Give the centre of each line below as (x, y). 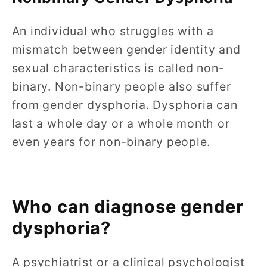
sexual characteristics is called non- (118, 68)
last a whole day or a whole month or (121, 124)
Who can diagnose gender (128, 206)
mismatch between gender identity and (126, 50)
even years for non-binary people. (111, 142)
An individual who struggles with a (113, 31)
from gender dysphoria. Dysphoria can (125, 105)
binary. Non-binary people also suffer (121, 87)
